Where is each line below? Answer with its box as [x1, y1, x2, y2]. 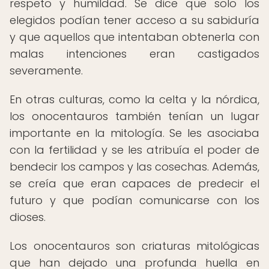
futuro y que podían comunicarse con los [10, 193, 259, 208]
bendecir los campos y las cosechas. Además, [10, 159, 259, 174]
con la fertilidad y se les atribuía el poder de [10, 142, 259, 157]
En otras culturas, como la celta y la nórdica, [10, 92, 259, 107]
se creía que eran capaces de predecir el [10, 176, 259, 191]
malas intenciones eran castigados [10, 46, 259, 61]
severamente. [10, 63, 83, 78]
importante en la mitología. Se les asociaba [10, 125, 259, 141]
